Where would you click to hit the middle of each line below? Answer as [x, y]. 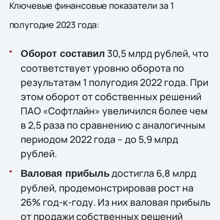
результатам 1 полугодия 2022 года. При [114, 82]
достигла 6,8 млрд [153, 173]
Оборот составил [63, 54]
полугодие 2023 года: [55, 24]
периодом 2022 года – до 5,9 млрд [99, 139]
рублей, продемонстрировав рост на [107, 188]
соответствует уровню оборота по [102, 68]
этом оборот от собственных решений [111, 97]
